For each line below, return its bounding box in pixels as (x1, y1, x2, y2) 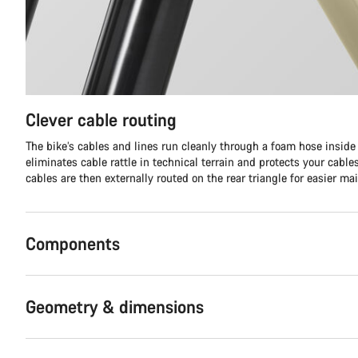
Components (26, 232, 120, 255)
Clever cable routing (26, 108, 177, 131)
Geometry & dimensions (26, 295, 204, 318)
